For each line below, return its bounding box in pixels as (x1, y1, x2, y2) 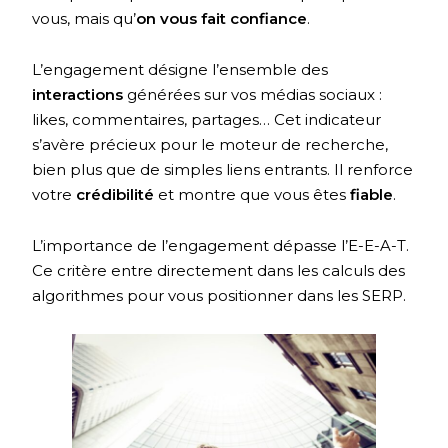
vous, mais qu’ (32, 9, 137, 29)
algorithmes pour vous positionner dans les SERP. (32, 286, 407, 306)
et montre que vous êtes (158, 185, 351, 205)
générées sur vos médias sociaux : (127, 85, 383, 105)
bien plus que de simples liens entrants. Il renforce (32, 160, 414, 180)
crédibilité (76, 185, 159, 205)
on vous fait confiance (136, 9, 308, 29)
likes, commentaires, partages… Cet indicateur (32, 110, 382, 130)
